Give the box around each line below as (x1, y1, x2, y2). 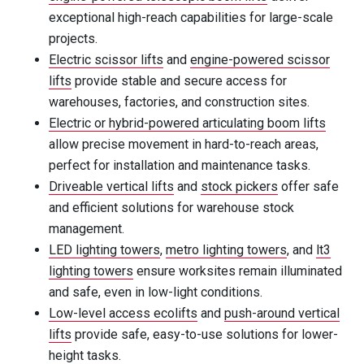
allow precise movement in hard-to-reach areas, (49, 136, 318, 152)
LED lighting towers (49, 241, 160, 258)
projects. (49, 30, 97, 46)
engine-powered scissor (190, 51, 330, 67)
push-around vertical (224, 305, 340, 321)
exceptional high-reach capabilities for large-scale (49, 9, 333, 25)
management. (49, 220, 124, 236)
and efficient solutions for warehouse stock (49, 199, 294, 215)
